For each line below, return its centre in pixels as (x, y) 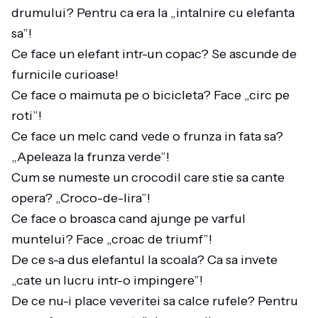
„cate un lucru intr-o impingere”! (110, 280)
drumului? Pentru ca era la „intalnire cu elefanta (153, 13)
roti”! (29, 116)
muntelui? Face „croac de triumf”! (115, 239)
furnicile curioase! (68, 75)
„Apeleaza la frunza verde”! (93, 157)
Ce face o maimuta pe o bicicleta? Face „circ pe (150, 95)
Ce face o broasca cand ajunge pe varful (128, 219)
